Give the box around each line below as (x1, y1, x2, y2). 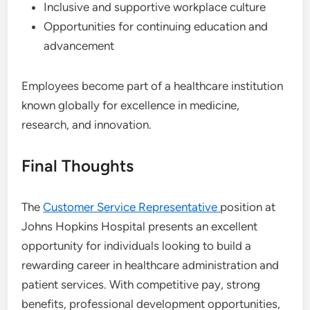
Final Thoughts (21, 156, 134, 176)
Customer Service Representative (43, 200, 221, 214)
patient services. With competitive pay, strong (21, 277, 261, 291)
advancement (44, 39, 115, 53)
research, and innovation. (21, 118, 152, 131)
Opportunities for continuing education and (44, 19, 268, 33)
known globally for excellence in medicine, (21, 98, 240, 112)
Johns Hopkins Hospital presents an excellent (21, 219, 258, 233)
